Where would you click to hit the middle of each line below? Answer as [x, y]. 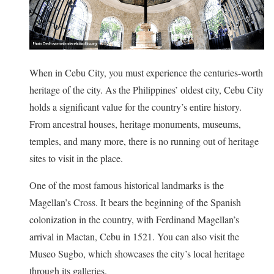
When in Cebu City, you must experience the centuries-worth [146, 72]
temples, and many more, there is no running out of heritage [144, 141]
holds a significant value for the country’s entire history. [135, 106]
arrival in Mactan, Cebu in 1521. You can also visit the [134, 236]
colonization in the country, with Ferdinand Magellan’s [134, 219]
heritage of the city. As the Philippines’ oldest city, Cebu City [146, 89]
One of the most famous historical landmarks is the [127, 185]
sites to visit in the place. [76, 158]
